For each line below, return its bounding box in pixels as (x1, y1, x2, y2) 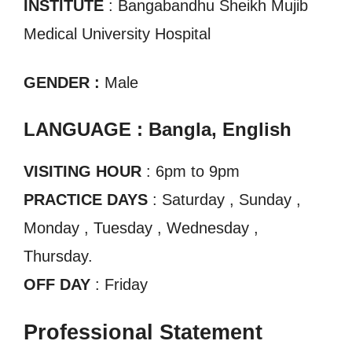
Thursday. (24, 247, 93, 266)
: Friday (90, 276, 148, 294)
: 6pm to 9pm (141, 163, 240, 181)
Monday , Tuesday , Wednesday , (24, 219, 258, 237)
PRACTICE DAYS (24, 191, 148, 209)
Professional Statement (24, 321, 262, 345)
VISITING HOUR (24, 163, 141, 181)
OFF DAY (24, 276, 90, 294)
